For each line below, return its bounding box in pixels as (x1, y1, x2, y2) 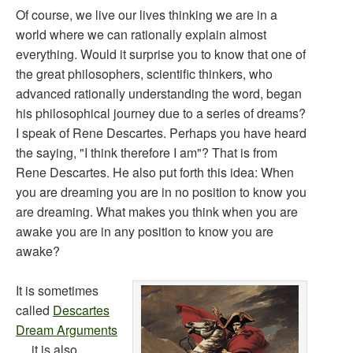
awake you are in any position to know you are (16, 222, 273, 240)
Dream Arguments (16, 321, 117, 339)
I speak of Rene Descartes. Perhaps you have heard (16, 124, 307, 142)
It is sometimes (16, 281, 98, 299)
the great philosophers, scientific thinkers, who (16, 65, 273, 83)
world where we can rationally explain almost (16, 25, 266, 43)
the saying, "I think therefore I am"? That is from (16, 143, 277, 162)
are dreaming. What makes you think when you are (16, 203, 298, 221)
